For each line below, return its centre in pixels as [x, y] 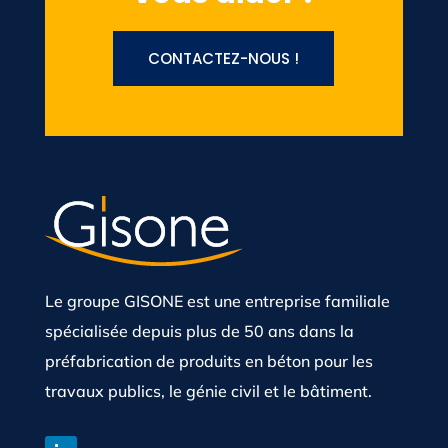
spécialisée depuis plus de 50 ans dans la [199, 331]
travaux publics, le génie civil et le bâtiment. [208, 391]
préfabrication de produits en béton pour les [208, 361]
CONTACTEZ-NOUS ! [224, 59]
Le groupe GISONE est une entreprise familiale [217, 301]
